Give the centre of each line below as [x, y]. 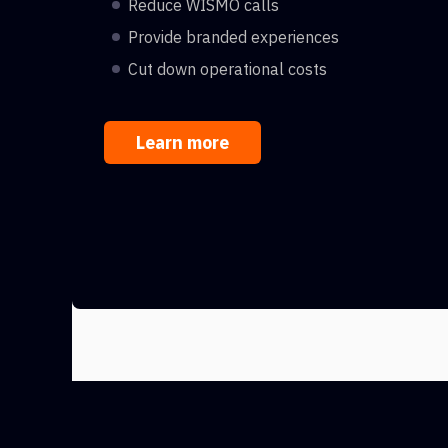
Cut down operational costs [227, 69]
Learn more [182, 142]
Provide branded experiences [233, 37]
